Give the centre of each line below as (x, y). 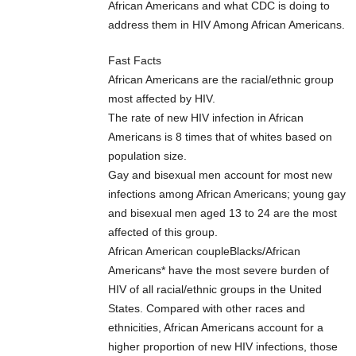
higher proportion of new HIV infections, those (223, 347)
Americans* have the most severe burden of (219, 271)
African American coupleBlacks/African (204, 252)
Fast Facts (135, 61)
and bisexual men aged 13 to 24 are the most (222, 213)
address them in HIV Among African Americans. (226, 25)
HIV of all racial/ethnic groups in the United (215, 290)
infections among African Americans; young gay (227, 194)
